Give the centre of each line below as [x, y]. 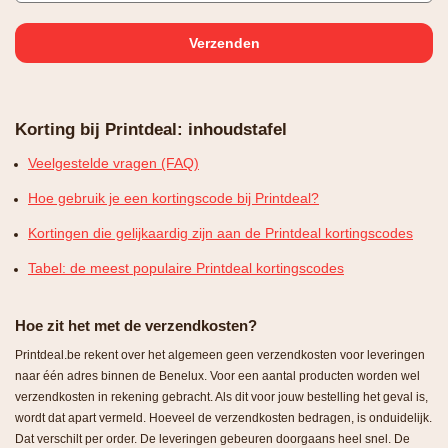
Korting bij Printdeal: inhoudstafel [151, 130]
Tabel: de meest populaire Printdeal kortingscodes [186, 268]
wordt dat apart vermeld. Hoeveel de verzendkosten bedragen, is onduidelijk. [223, 418]
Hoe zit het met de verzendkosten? [136, 326]
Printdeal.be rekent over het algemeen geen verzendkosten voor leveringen [220, 355]
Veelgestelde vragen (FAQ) [113, 163]
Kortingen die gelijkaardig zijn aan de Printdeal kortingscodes [220, 233]
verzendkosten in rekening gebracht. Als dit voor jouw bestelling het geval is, [221, 397]
